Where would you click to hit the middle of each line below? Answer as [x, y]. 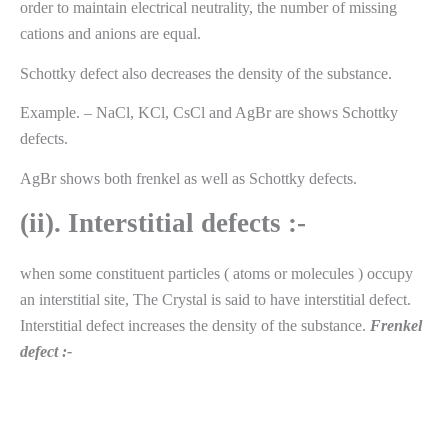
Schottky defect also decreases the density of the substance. [206, 73]
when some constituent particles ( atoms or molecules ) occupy [216, 273]
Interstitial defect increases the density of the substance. [195, 325]
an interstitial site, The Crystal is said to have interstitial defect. [215, 299]
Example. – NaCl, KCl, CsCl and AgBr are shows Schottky [209, 113]
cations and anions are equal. [110, 33]
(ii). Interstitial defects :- [163, 222]
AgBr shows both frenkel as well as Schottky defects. [188, 179]
